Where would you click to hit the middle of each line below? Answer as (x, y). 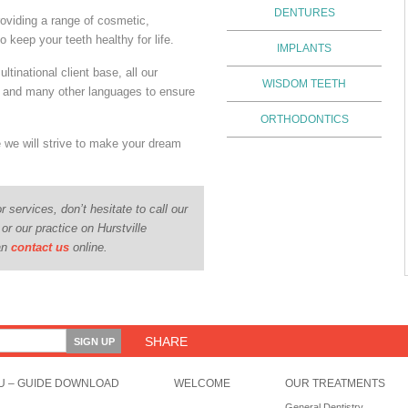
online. (88, 247)
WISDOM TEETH (304, 84)
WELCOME (202, 383)
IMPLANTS (304, 48)
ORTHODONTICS (304, 119)
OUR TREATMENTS (335, 383)
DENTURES (304, 13)
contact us (40, 247)
